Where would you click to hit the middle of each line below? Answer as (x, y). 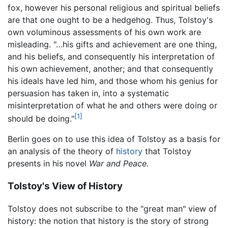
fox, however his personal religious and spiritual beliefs (114, 7)
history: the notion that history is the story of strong (108, 221)
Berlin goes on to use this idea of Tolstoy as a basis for (114, 139)
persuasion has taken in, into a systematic (88, 93)
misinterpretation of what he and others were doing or (112, 105)
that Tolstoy (167, 151)
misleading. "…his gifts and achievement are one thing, (112, 44)
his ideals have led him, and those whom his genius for (113, 81)
